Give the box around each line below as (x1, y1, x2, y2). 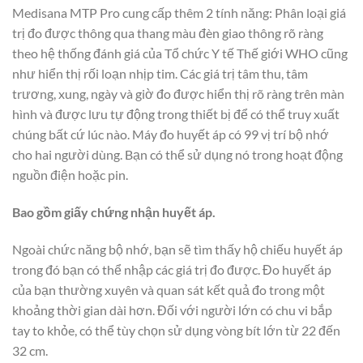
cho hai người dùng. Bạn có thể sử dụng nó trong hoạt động (12, 147, 343, 163)
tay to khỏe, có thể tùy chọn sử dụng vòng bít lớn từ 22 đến (12, 322, 340, 338)
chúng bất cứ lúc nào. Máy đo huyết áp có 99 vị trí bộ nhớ (12, 126, 329, 143)
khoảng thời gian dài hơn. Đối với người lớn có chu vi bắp (12, 301, 332, 318)
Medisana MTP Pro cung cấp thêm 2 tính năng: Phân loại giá (12, 5, 346, 21)
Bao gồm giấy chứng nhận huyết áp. (12, 203, 216, 220)
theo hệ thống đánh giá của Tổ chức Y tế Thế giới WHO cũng (12, 45, 348, 62)
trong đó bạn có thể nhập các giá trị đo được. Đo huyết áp (12, 261, 331, 277)
